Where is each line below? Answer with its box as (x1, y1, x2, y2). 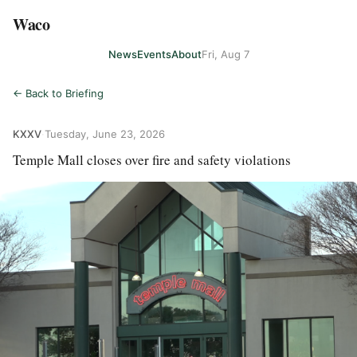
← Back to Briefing (13, 87, 104, 100)
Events (136, 47, 171, 61)
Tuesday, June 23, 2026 (45, 127, 165, 140)
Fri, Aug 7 (201, 47, 249, 61)
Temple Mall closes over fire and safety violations (13, 151, 291, 169)
